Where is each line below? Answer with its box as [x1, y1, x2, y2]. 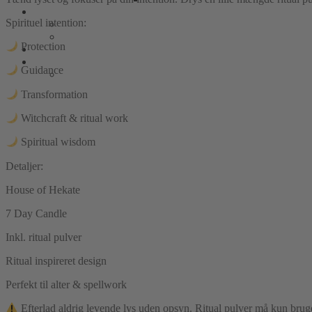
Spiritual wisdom [18, 136, 96, 148]
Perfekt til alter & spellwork [6, 278, 127, 290]
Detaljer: [6, 159, 43, 172]
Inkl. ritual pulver [6, 231, 81, 243]
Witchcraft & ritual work [18, 112, 129, 125]
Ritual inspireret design [6, 254, 107, 267]
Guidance [18, 64, 64, 77]
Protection [18, 40, 66, 53]
